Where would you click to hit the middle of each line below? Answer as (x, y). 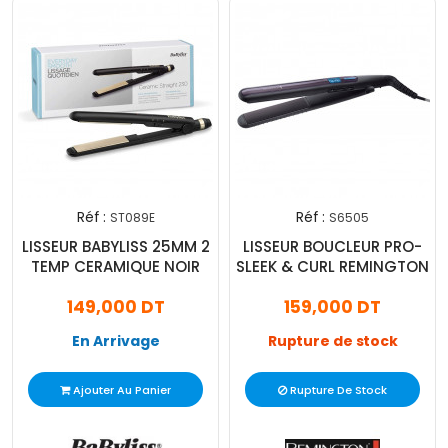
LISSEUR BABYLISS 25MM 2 (115, 247)
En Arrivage (115, 341)
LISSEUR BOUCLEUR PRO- (332, 247)
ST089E (132, 218)
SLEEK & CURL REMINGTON (332, 267)
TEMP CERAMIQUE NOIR (115, 267)
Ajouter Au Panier (122, 390)
